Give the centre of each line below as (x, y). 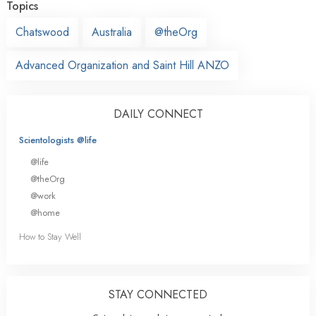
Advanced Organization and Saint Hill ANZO (122, 65)
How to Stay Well (50, 237)
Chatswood (42, 32)
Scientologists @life (58, 140)
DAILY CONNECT (158, 114)
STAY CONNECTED (158, 295)
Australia (112, 32)
